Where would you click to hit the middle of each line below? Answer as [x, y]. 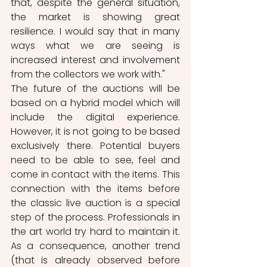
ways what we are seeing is [95, 46]
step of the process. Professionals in [95, 218]
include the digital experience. [95, 117]
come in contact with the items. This [95, 175]
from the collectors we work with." [89, 74]
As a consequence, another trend [95, 246]
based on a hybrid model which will [95, 103]
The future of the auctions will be [95, 89]
